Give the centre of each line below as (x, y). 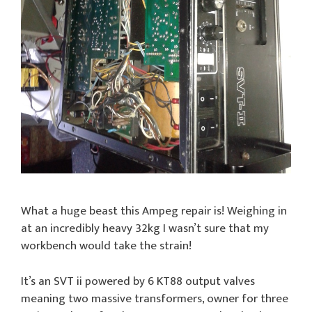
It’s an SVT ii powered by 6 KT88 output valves (138, 281)
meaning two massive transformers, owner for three (155, 298)
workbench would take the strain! (106, 246)
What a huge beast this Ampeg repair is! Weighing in (154, 211)
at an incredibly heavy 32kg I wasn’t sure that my (145, 229)
